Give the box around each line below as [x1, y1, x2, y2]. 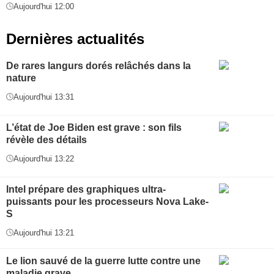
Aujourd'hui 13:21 [13, 228, 74, 237]
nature [6, 72, 36, 83]
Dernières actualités [6, 30, 144, 47]
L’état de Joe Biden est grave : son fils [6, 122, 182, 133]
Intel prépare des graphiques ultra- [6, 183, 166, 194]
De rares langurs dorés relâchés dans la [6, 60, 191, 71]
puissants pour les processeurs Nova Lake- [6, 196, 209, 207]
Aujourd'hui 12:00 [13, 1, 74, 11]
